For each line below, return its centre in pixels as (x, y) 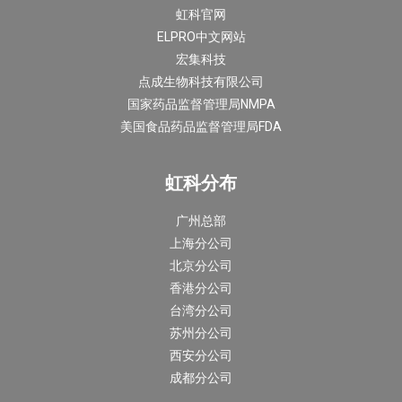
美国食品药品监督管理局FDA (201, 127)
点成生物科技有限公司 (201, 82)
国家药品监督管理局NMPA (201, 104)
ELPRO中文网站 (201, 37)
